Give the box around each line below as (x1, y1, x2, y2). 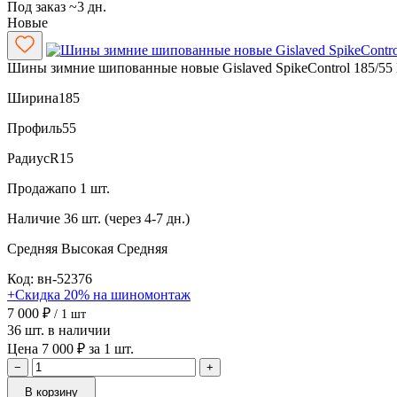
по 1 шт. (61, 180, 110, 196)
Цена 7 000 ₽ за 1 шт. (7, 340, 134, 356)
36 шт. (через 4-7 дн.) (64, 210, 190, 226)
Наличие (7, 210, 60, 226)
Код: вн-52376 (7, 270, 92, 286)
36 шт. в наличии (7, 322, 111, 338)
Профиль (7, 120, 62, 136)
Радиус (7, 150, 50, 166)
